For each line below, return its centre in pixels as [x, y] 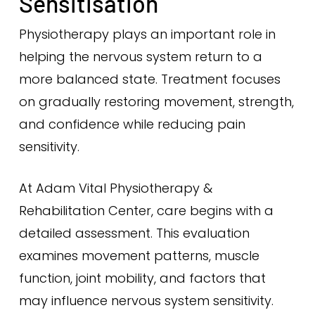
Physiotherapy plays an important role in [147, 34]
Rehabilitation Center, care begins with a [146, 211]
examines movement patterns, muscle [139, 256]
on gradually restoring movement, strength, [156, 102]
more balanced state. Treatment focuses [149, 79]
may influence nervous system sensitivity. [146, 301]
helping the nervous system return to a [140, 57]
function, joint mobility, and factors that [142, 278]
